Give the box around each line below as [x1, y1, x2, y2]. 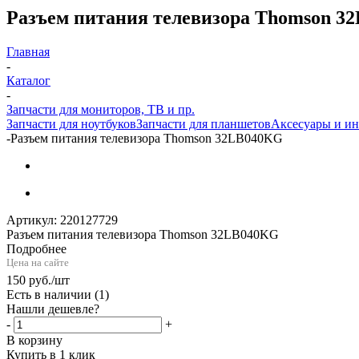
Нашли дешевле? [6, 301, 99, 316]
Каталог [6, 73, 50, 87]
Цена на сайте [6, 256, 69, 268]
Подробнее [6, 241, 67, 256]
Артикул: [6, 212, 57, 227]
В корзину [6, 333, 63, 347]
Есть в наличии [6, 287, 95, 301]
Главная [6, 44, 50, 58]
